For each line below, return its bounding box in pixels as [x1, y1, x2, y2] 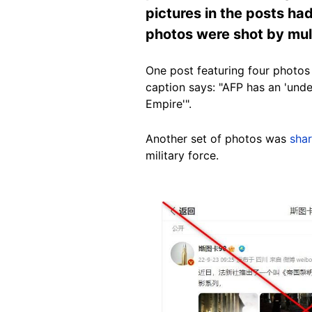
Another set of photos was [146, 131, 290, 146]
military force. [146, 148, 219, 162]
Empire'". [146, 96, 192, 111]
